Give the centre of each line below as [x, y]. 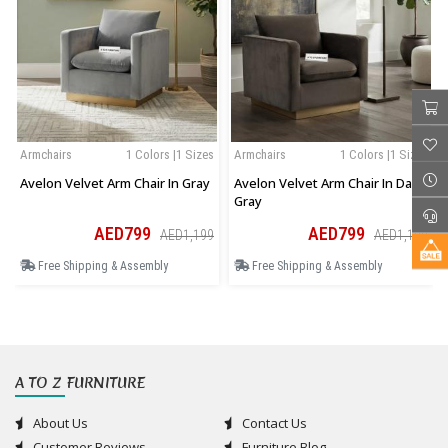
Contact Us [273, 423]
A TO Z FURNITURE [80, 383]
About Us [59, 423]
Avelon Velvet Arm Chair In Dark [329, 183]
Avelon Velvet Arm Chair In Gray [115, 183]
